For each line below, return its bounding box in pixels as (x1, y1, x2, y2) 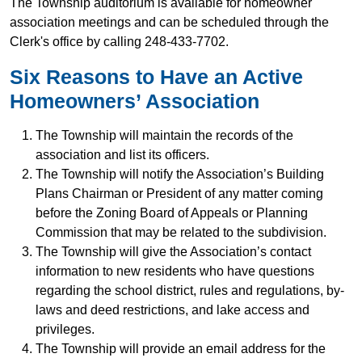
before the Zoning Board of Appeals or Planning (36, 206, 308, 220)
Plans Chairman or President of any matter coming (36, 187, 323, 200)
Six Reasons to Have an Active (10, 65, 303, 88)
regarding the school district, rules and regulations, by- (36, 284, 344, 297)
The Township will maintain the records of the (36, 128, 293, 142)
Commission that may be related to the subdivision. (36, 225, 326, 239)
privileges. (36, 322, 95, 336)
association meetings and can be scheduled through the (10, 15, 329, 29)
